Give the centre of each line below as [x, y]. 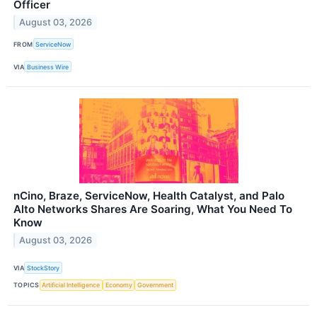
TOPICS [27, 285]
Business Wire [48, 67]
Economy [119, 285]
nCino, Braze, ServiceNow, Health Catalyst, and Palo [149, 196]
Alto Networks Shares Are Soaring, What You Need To [153, 209]
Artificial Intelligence [71, 285]
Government [156, 285]
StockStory [44, 267]
